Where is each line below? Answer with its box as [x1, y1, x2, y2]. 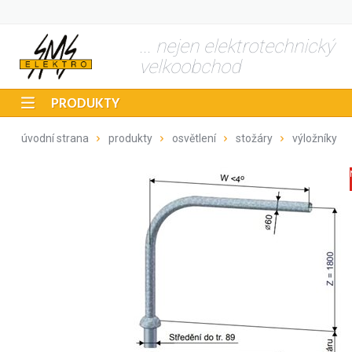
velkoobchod [139, 56, 240, 78]
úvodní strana [21, 132, 89, 145]
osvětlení [172, 132, 216, 145]
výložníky [292, 132, 337, 145]
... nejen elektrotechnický [139, 35, 334, 57]
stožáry [236, 132, 273, 145]
